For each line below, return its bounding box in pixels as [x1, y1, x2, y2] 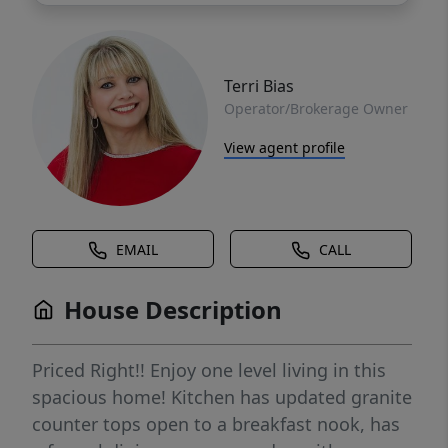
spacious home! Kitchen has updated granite [32, 385, 412, 410]
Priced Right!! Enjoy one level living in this [32, 358, 386, 383]
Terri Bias [224, 74, 294, 97]
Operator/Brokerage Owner [224, 98, 408, 118]
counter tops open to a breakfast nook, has [32, 412, 400, 437]
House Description [64, 293, 282, 327]
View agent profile [224, 137, 345, 157]
